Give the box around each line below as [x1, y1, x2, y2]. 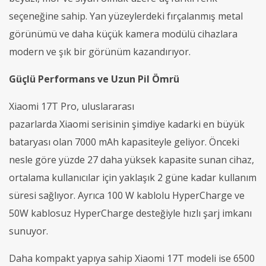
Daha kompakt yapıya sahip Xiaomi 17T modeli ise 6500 [9, 251, 255, 265]
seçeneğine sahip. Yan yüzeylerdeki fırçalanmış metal [9, 9, 243, 23]
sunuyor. [9, 224, 48, 237]
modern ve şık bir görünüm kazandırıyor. [9, 45, 191, 58]
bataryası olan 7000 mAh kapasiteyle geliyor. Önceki [9, 135, 239, 148]
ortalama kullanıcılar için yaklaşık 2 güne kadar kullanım [9, 170, 256, 184]
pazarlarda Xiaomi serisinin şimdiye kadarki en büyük [9, 117, 245, 131]
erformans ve [44, 72, 111, 85]
